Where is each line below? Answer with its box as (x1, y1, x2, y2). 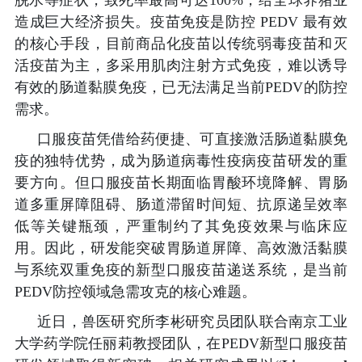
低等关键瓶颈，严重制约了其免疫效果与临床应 (14, 218, 348, 235)
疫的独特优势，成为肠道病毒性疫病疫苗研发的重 (14, 153, 348, 170)
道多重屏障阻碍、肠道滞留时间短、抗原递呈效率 (14, 196, 348, 213)
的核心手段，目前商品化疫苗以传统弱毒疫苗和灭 (14, 36, 348, 53)
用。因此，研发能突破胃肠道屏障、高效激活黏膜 (14, 240, 348, 257)
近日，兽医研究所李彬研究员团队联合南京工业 (36, 314, 348, 330)
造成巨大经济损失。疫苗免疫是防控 (14, 14, 261, 31)
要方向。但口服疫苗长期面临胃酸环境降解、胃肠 (14, 175, 348, 192)
